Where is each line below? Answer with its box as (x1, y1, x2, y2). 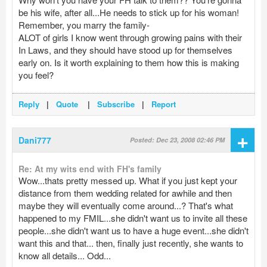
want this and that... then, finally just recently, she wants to (18, 237, 243, 250)
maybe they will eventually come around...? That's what (18, 199, 233, 212)
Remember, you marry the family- (18, 18, 150, 32)
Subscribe (97, 98, 135, 110)
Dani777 (18, 134, 51, 147)
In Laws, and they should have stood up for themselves (18, 44, 232, 57)
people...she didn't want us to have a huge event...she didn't (18, 224, 249, 237)
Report (151, 98, 176, 110)
